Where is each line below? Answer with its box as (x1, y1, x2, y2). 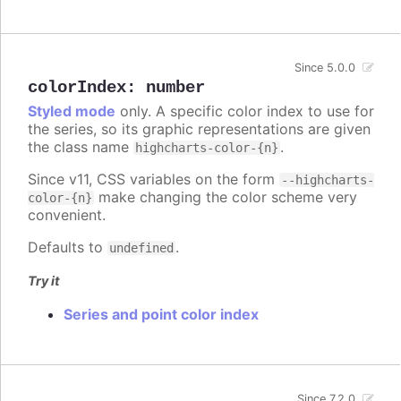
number (146, 77, 205, 98)
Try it (28, 272, 60, 288)
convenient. (28, 205, 106, 224)
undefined (109, 240, 174, 255)
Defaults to (28, 237, 107, 256)
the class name (28, 137, 133, 156)
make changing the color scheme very (94, 187, 357, 206)
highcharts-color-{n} (135, 140, 278, 155)
